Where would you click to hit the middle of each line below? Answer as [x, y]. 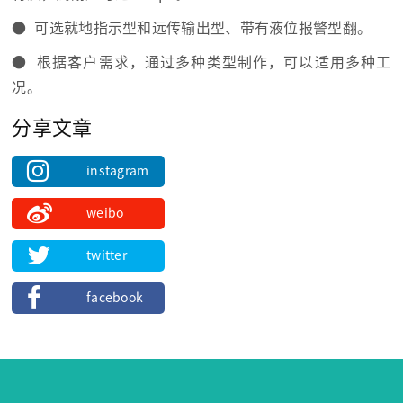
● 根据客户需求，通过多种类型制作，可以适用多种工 [201, 62]
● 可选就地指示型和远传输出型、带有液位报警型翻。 [192, 27]
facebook [115, 298]
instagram [117, 171]
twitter [107, 256]
